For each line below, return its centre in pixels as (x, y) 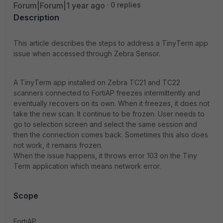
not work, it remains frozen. (58, 145)
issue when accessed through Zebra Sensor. (87, 54)
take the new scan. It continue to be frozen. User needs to (109, 114)
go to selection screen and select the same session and (105, 124)
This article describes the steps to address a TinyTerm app (111, 43)
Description (36, 17)
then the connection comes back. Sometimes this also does (111, 135)
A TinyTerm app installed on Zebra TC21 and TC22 (97, 82)
